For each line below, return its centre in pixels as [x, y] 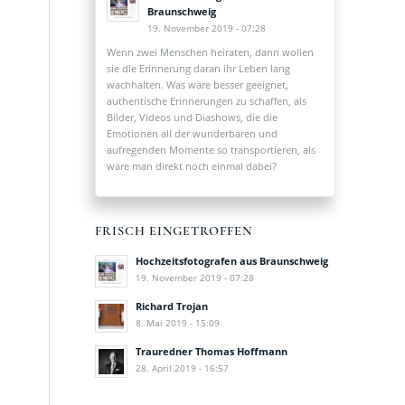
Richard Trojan [172, 306]
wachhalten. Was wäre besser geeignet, [198, 84]
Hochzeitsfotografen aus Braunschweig [232, 261]
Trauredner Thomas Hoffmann [212, 352]
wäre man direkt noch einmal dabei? [192, 165]
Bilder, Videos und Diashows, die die [193, 117]
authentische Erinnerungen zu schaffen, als [207, 100]
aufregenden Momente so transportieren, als [212, 149]
